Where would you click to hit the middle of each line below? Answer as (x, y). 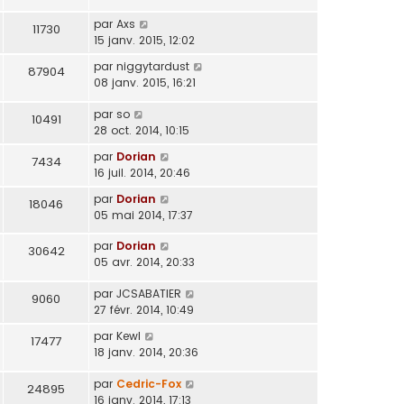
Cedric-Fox (149, 383)
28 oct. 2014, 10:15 (142, 130)
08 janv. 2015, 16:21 (145, 83)
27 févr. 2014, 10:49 (144, 310)
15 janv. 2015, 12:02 (144, 41)
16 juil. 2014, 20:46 (142, 172)
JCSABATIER (149, 294)
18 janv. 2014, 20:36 (146, 353)
